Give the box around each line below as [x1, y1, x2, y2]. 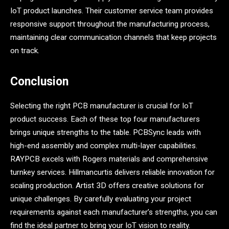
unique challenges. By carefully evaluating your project [10, 194, 191, 204]
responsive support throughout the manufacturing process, [10, 19, 210, 29]
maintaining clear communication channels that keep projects [10, 32, 217, 42]
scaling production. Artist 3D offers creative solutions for [10, 181, 204, 191]
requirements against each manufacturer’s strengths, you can [10, 208, 217, 217]
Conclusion [10, 74, 68, 88]
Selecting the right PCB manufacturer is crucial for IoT [10, 101, 193, 111]
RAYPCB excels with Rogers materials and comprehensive [10, 154, 208, 164]
